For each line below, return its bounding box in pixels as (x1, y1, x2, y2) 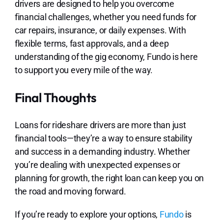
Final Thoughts (14, 89, 97, 106)
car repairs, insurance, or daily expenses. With (14, 25, 186, 36)
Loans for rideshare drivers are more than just (14, 120, 186, 131)
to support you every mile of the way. (14, 65, 153, 76)
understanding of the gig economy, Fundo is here (14, 52, 198, 62)
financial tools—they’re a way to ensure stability (14, 133, 192, 144)
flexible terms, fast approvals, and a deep (14, 38, 169, 49)
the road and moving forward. (14, 186, 126, 197)
